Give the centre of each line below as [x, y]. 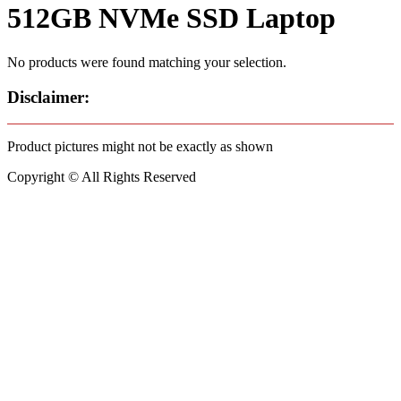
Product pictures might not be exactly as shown [140, 147]
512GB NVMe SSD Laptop [171, 18]
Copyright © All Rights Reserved [102, 177]
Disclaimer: [48, 97]
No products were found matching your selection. [147, 62]
